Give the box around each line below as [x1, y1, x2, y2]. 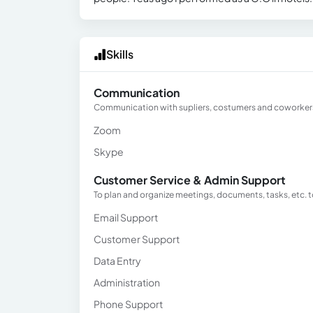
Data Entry [94, 254, 141, 267]
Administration [94, 276, 160, 289]
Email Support [94, 211, 158, 224]
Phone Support [94, 298, 163, 310]
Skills [106, 47, 133, 61]
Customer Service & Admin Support [94, 173, 286, 187]
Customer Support [94, 233, 180, 245]
